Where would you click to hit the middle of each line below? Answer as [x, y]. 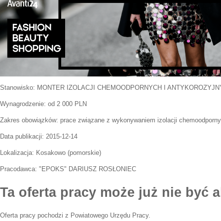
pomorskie [84, 153]
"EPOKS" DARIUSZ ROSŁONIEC [88, 169]
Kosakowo [51, 153]
